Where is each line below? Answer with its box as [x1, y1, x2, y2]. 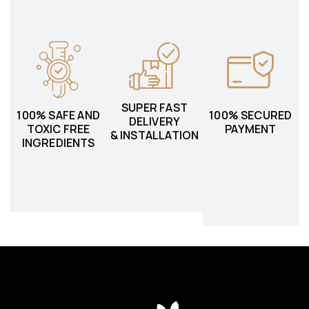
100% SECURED [209, 108, 292, 123]
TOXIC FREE [26, 121, 90, 137]
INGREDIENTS [21, 135, 95, 151]
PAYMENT [225, 121, 277, 137]
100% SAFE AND [17, 108, 100, 123]
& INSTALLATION [110, 128, 199, 143]
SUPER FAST [121, 100, 188, 116]
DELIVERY [128, 114, 181, 130]
